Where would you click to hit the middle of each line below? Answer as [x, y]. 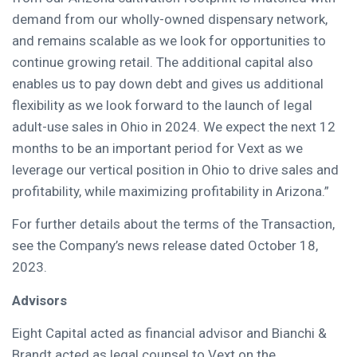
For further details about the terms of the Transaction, [173, 224]
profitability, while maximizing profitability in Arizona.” [171, 191]
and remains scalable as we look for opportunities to [169, 40]
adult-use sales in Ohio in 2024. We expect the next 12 [174, 126]
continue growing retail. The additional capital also [163, 62]
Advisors [39, 300]
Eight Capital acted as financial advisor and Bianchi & [169, 333]
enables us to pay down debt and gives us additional [168, 83]
